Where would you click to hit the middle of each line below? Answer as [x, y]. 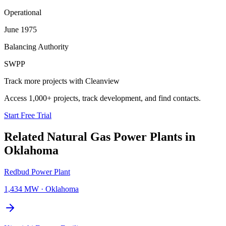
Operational [23, 12]
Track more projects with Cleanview [62, 81]
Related [25, 136]
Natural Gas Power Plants [115, 136]
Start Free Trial [28, 115]
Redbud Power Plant [37, 172]
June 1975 [20, 29]
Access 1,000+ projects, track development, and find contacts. [102, 98]
